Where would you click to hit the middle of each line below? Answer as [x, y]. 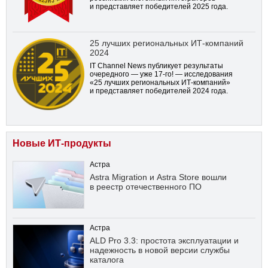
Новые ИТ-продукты [62, 143]
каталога [107, 259]
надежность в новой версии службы [160, 250]
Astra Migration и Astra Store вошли [158, 177]
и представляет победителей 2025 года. [159, 6]
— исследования [203, 74]
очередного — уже [122, 74]
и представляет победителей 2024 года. [159, 91]
